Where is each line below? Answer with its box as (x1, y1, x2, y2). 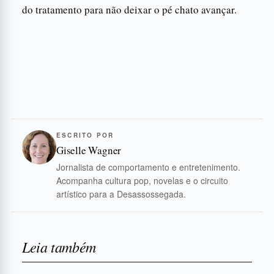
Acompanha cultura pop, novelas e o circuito (56, 174, 228, 187)
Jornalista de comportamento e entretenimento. (56, 160, 240, 173)
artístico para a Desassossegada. (56, 187, 186, 200)
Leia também (22, 236, 97, 256)
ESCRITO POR (56, 130, 114, 139)
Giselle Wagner (56, 143, 122, 157)
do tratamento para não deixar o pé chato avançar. (22, 2, 237, 17)
